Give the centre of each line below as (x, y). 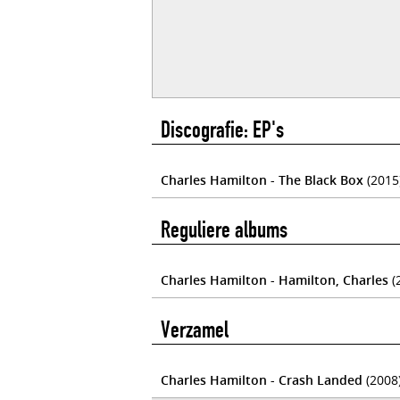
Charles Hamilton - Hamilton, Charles (275, 280)
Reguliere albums (224, 230)
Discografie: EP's (222, 130)
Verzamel (195, 330)
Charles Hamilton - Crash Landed (262, 380)
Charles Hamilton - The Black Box (262, 180)
